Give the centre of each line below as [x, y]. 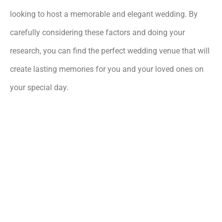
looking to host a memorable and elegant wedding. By [104, 14]
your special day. [39, 87]
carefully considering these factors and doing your [97, 32]
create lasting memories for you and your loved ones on [107, 69]
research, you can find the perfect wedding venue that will [110, 51]
